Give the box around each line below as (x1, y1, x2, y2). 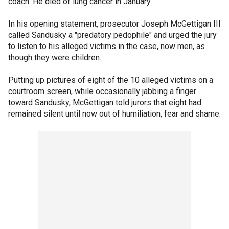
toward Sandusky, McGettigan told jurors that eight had (8, 98, 201, 107)
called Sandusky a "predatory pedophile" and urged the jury (8, 30, 217, 40)
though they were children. (8, 53, 101, 62)
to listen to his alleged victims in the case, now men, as (8, 41, 205, 51)
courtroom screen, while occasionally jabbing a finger (8, 86, 196, 96)
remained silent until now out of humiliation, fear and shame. (8, 109, 221, 119)
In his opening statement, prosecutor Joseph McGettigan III (8, 19, 221, 29)
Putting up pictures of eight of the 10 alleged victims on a (8, 75, 213, 85)
